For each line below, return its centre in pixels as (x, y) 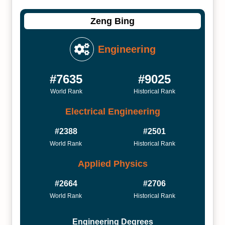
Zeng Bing (113, 21)
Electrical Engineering (113, 111)
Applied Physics (113, 163)
